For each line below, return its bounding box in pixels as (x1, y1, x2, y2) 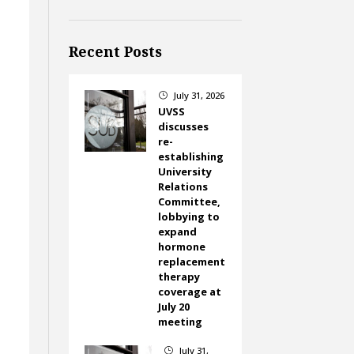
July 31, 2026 (171, 89, 225, 102)
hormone (158, 239, 206, 254)
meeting (158, 314, 203, 330)
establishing (158, 149, 224, 164)
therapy (158, 269, 201, 284)
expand (158, 224, 198, 239)
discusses (158, 119, 209, 134)
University (158, 164, 213, 179)
